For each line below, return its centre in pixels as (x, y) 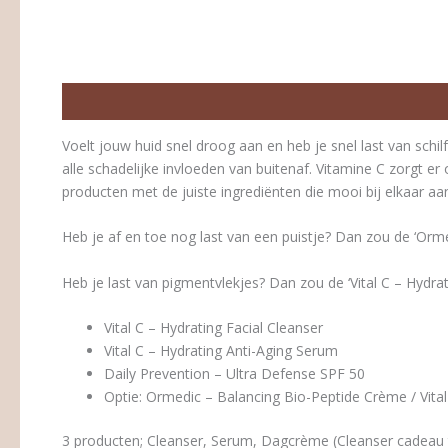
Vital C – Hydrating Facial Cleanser (213, 328)
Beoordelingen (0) (227, 100)
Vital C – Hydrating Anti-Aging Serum (221, 351)
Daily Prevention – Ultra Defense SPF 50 (234, 374)
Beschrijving (105, 100)
